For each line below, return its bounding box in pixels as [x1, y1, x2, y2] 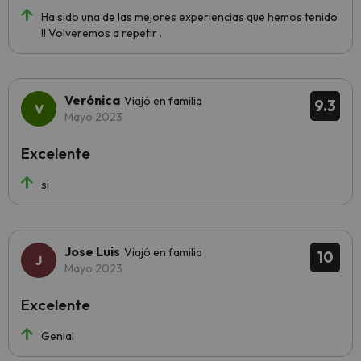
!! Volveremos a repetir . [41, 26, 162, 40]
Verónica [64, 92, 120, 108]
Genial [41, 329, 74, 343]
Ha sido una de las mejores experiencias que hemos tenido [41, 10, 338, 24]
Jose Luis [64, 243, 120, 259]
